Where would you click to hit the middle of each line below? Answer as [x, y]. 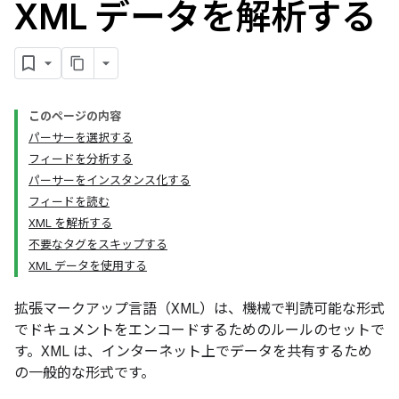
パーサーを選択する [81, 138]
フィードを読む [69, 202]
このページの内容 [75, 116]
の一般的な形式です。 [85, 373]
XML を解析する [70, 223]
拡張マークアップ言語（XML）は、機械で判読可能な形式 [199, 309]
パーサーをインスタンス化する [110, 180]
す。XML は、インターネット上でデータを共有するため [193, 352]
